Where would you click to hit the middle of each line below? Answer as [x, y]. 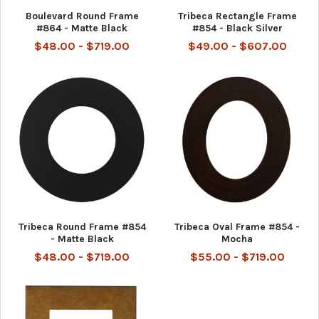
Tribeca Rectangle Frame [237, 16]
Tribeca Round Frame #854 [82, 226]
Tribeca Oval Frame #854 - [237, 226]
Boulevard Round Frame [82, 16]
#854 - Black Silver [237, 28]
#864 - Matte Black [82, 28]
